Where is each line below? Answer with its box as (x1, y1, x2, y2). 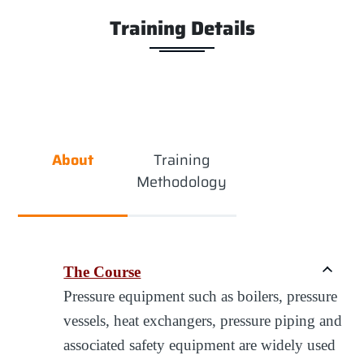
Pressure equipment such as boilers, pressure (63, 287, 338, 305)
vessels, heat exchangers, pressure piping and (63, 311, 343, 329)
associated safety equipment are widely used (63, 336, 336, 353)
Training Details (109, 13, 255, 45)
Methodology (136, 171, 227, 194)
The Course (63, 262, 141, 280)
